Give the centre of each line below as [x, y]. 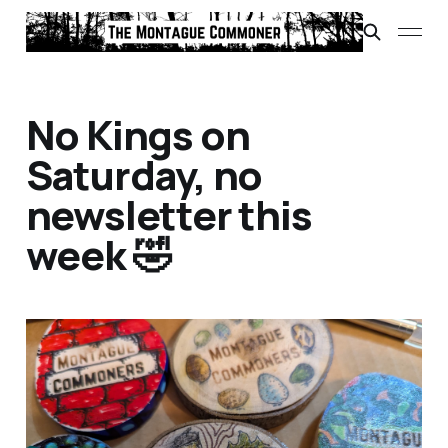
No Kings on [137, 135]
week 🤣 [98, 255]
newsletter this [168, 215]
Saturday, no [144, 175]
